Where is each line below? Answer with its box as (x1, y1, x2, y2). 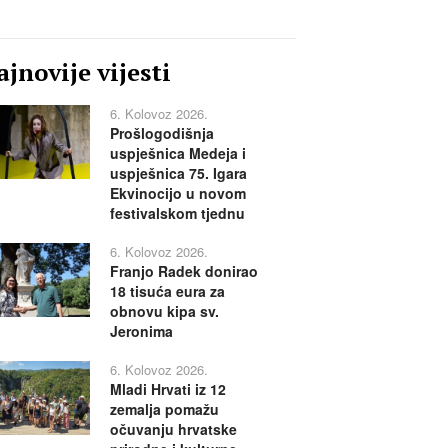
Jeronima (109, 321, 173, 342)
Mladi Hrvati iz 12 (109, 379, 226, 400)
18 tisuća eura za (109, 281, 225, 302)
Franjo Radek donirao (109, 261, 258, 282)
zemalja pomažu (109, 399, 219, 420)
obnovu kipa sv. (109, 301, 219, 322)
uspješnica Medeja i (109, 143, 246, 164)
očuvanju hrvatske (109, 419, 237, 440)
